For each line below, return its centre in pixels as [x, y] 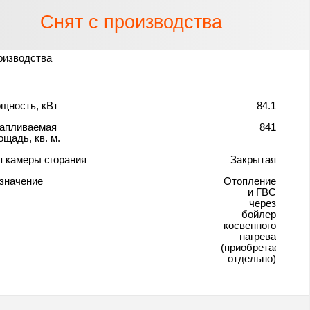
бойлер [259, 214]
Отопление [250, 181]
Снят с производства [131, 22]
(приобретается [258, 247]
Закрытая [253, 159]
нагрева [258, 236]
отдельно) [252, 258]
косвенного [250, 225]
